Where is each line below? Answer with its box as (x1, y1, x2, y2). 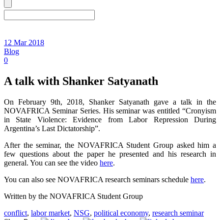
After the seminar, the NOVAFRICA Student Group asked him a (4, 140, 216, 149)
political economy (94, 208, 148, 217)
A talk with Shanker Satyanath (4, 74, 158, 87)
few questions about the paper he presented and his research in (4, 149, 216, 158)
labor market (31, 208, 70, 217)
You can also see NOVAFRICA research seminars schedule (4, 175, 191, 184)
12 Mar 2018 (4, 38, 44, 47)
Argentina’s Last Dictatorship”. (4, 124, 100, 133)
